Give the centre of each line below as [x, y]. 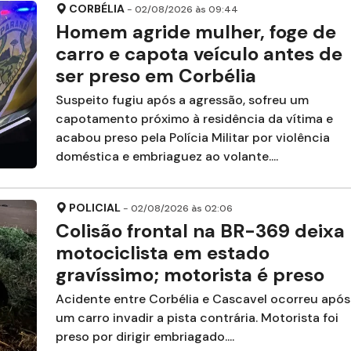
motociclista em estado [162, 253]
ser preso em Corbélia [156, 76]
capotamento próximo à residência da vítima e [194, 119]
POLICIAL [94, 208]
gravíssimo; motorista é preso [190, 275]
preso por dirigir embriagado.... [145, 337]
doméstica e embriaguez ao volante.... [166, 157]
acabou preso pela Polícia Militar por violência [192, 138]
